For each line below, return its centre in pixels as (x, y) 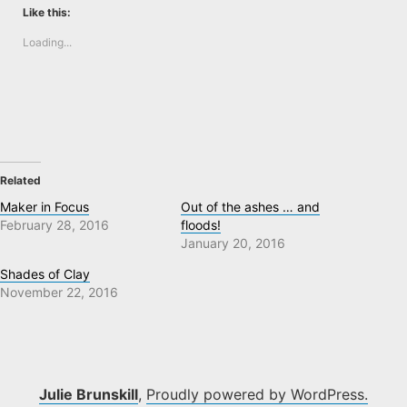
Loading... (47, 43)
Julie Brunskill (89, 395)
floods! (201, 225)
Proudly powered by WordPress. (257, 395)
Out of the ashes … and (250, 207)
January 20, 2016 (233, 243)
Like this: (47, 13)
